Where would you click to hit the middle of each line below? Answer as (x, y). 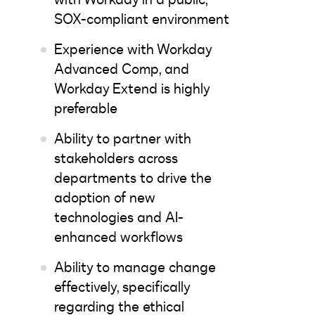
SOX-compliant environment (142, 19)
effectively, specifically (122, 287)
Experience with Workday (133, 49)
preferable (86, 108)
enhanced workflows (118, 237)
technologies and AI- (119, 217)
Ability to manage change (135, 267)
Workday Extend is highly (132, 89)
